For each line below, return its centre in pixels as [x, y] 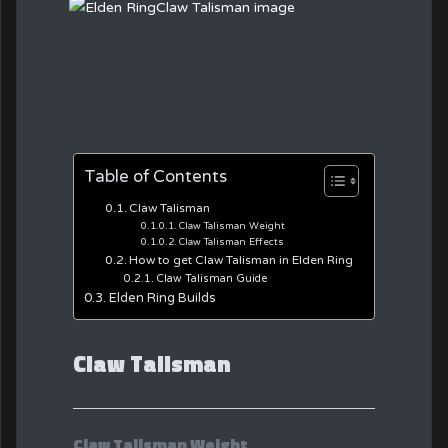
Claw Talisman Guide [212, 278]
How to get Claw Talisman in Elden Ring [241, 259]
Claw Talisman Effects [231, 241]
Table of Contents [155, 176]
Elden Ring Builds [162, 297]
